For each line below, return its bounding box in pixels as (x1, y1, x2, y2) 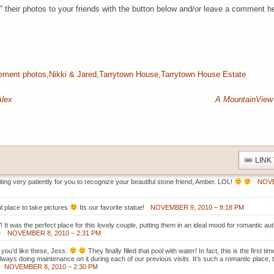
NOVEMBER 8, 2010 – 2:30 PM (4, 263, 98, 271)
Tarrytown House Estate (161, 69, 246, 79)
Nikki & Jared (49, 69, 97, 79)
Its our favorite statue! (77, 204, 144, 212)
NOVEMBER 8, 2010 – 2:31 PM (7, 229, 102, 237)
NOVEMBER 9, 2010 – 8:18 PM (150, 204, 244, 212)
